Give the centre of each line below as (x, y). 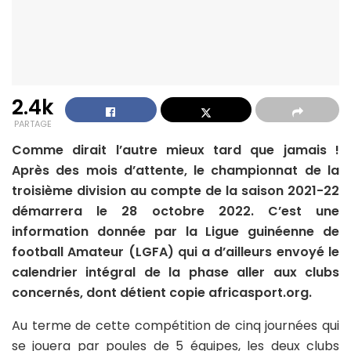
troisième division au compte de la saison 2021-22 (175, 191)
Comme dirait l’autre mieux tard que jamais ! (175, 150)
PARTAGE (33, 124)
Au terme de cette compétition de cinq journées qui (175, 326)
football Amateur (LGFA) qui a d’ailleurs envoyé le (175, 252)
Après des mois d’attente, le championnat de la (175, 171)
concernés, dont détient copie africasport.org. (162, 293)
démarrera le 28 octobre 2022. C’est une (175, 212)
